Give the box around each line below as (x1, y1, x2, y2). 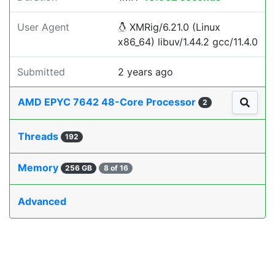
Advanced (18, 195, 66, 208)
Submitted (17, 66, 65, 78)
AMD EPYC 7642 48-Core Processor (18, 96, 198, 109)
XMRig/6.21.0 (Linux (126, 21, 220, 33)
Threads (18, 130, 61, 143)
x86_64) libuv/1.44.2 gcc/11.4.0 (118, 36, 258, 48)
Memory (18, 161, 61, 174)
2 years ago (118, 66, 173, 78)
